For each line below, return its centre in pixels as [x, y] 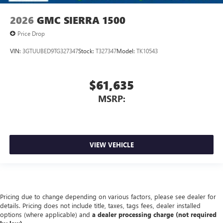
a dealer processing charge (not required [154, 215]
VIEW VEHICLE [111, 144]
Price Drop [31, 34]
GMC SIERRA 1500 [81, 20]
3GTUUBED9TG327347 [50, 51]
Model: [126, 51]
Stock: [87, 51]
